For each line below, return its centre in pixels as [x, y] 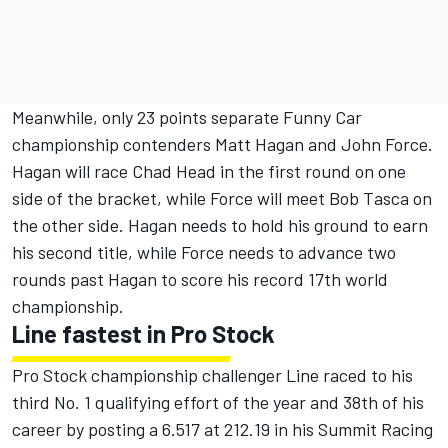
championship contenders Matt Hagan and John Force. [222, 144]
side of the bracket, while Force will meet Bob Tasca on [222, 198]
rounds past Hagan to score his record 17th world [200, 279]
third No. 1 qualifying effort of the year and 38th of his [218, 402]
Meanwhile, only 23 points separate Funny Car [187, 117]
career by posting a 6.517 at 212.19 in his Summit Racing [222, 429]
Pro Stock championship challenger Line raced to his [212, 375]
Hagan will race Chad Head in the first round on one [209, 171]
